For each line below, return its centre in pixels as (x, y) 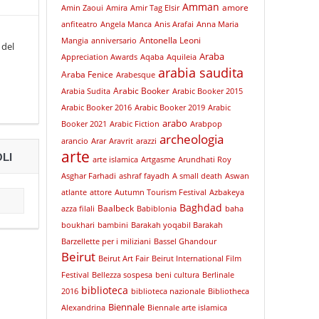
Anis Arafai (174, 24)
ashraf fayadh (144, 176)
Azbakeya (226, 192)
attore (100, 192)
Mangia (74, 41)
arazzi (146, 141)
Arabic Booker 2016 (96, 108)
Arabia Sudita (85, 91)
